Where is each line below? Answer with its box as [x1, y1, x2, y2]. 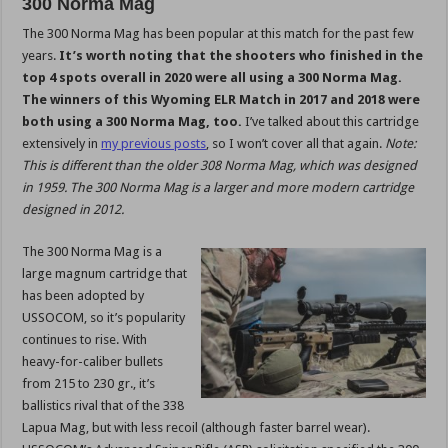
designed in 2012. [22, 202, 125, 218]
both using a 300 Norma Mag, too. [22, 114, 243, 130]
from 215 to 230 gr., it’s [22, 376, 156, 392]
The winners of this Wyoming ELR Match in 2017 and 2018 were [22, 92, 421, 108]
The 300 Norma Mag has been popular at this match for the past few [22, 26, 415, 42]
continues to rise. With [22, 332, 148, 348]
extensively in [22, 136, 102, 152]
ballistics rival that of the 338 [22, 398, 185, 414]
